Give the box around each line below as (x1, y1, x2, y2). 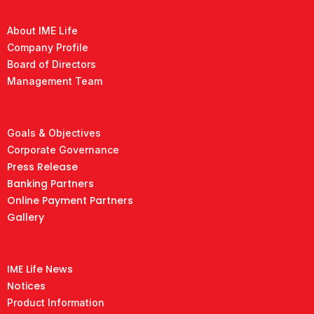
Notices (7, 279, 46, 294)
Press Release (7, 160, 78, 175)
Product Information (7, 296, 104, 309)
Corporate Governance (7, 144, 119, 156)
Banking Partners (7, 177, 94, 191)
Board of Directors (7, 58, 96, 71)
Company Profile (7, 41, 88, 54)
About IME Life (7, 25, 78, 37)
